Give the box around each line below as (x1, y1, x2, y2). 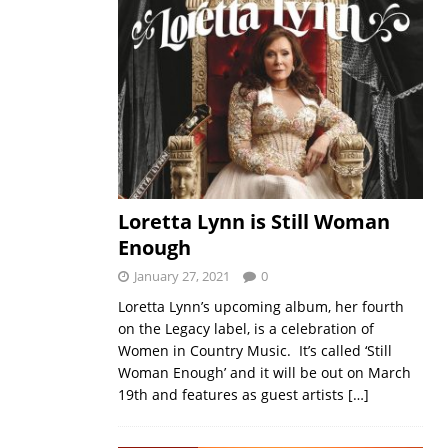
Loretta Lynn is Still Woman (117, 207, 390, 235)
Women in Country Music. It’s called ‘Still (117, 340, 392, 360)
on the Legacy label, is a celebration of (117, 318, 374, 338)
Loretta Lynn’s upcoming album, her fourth (117, 296, 404, 316)
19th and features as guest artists (117, 384, 348, 404)
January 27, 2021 (133, 266, 230, 285)
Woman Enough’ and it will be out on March (117, 362, 411, 382)
